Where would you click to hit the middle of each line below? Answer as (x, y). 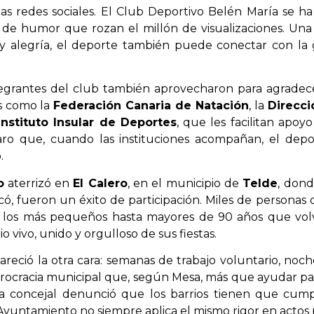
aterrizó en (39, 183)
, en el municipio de (185, 183)
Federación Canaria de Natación (151, 106)
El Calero (100, 183)
